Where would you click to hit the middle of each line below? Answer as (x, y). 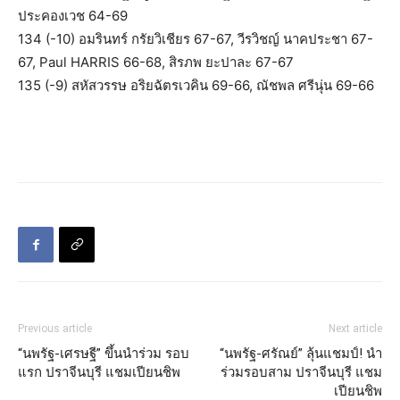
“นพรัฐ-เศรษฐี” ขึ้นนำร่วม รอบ (104, 354)
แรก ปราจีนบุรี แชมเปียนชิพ (99, 373)
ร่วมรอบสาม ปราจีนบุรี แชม (301, 373)
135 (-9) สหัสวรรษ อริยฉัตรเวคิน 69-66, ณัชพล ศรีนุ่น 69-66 (196, 86)
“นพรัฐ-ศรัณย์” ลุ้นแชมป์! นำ (301, 354)
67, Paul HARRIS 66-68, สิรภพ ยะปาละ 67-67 (156, 62)
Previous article (55, 329)
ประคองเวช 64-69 (73, 16)
